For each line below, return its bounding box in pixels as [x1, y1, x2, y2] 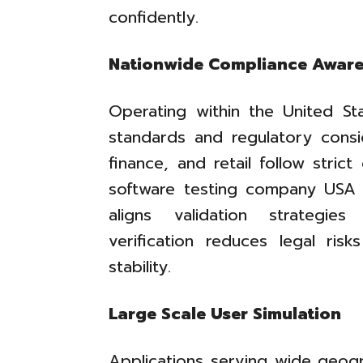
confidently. [109, 5, 199, 30]
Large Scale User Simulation [109, 301, 342, 327]
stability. [109, 254, 172, 280]
